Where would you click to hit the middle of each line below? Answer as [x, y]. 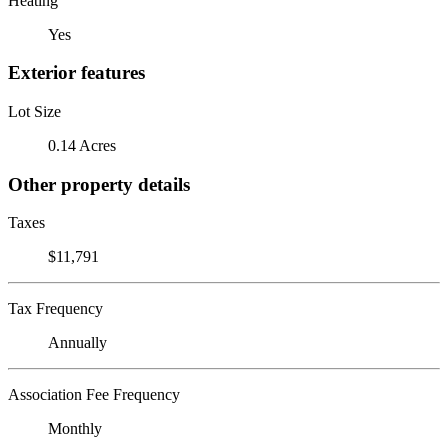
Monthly [75, 429]
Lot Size [34, 111]
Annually [77, 343]
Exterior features [76, 73]
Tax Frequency [55, 309]
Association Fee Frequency [94, 395]
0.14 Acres [82, 145]
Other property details [99, 184]
